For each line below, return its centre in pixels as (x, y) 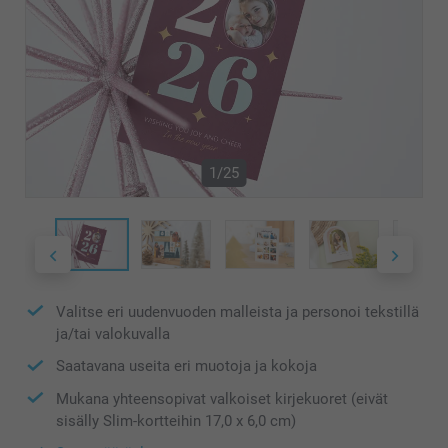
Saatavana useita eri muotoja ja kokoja (186, 366)
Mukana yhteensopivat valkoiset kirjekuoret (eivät (222, 398)
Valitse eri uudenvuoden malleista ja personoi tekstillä (237, 311)
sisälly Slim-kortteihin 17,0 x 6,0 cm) (176, 421)
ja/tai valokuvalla (113, 334)
